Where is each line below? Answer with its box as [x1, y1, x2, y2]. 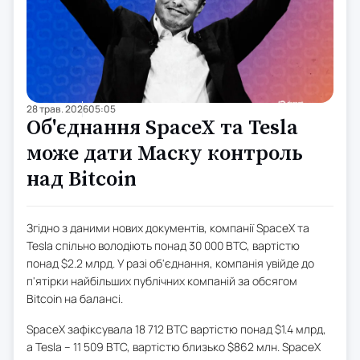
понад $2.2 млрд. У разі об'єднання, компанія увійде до [27, 255, 314, 271]
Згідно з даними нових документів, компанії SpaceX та [27, 219, 309, 235]
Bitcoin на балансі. [27, 290, 123, 306]
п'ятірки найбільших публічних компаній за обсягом [27, 272, 297, 288]
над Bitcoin [27, 166, 137, 193]
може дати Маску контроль [27, 140, 303, 167]
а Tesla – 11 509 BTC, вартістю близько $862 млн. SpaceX [27, 338, 321, 354]
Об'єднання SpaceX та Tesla [27, 114, 298, 141]
